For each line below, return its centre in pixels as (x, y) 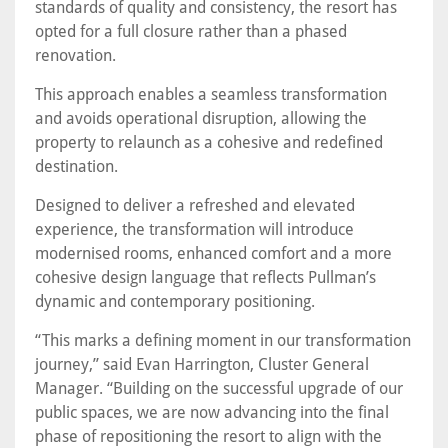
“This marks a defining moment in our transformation (223, 341)
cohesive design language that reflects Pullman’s (205, 278)
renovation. (75, 56)
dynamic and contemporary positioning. (175, 302)
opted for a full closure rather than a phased (191, 32)
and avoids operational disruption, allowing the (201, 119)
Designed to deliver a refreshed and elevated (195, 206)
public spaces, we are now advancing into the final (212, 413)
